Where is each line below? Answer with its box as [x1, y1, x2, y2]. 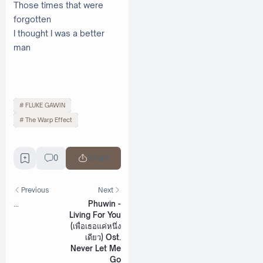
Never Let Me [70, 244, 121, 254]
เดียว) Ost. [85, 232, 121, 242]
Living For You [69, 210, 121, 220]
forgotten [14, 14, 53, 24]
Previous [21, 185, 49, 194]
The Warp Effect [25, 116, 72, 124]
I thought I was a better [14, 28, 104, 38]
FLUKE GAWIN [25, 102, 65, 109]
